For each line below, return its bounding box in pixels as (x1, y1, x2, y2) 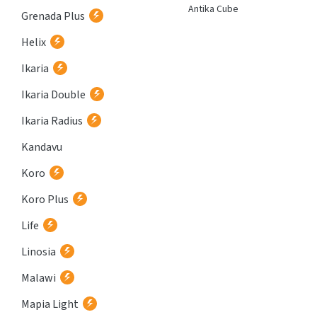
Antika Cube (188, 2, 238, 16)
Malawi (21, 270, 56, 286)
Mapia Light (21, 296, 79, 312)
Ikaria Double (21, 87, 86, 103)
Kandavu (21, 139, 62, 155)
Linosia (21, 244, 56, 260)
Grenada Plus (21, 8, 85, 24)
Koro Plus (21, 192, 69, 207)
